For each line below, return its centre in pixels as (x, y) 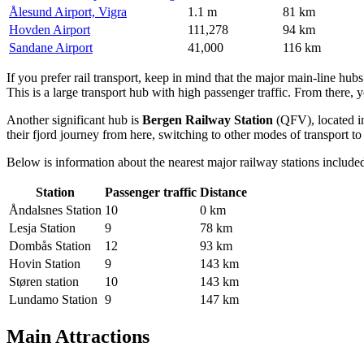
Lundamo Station (53, 300)
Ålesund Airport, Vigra (68, 12)
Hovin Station (45, 264)
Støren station (44, 282)
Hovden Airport (50, 30)
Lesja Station (42, 228)
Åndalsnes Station (55, 210)
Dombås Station (50, 246)
